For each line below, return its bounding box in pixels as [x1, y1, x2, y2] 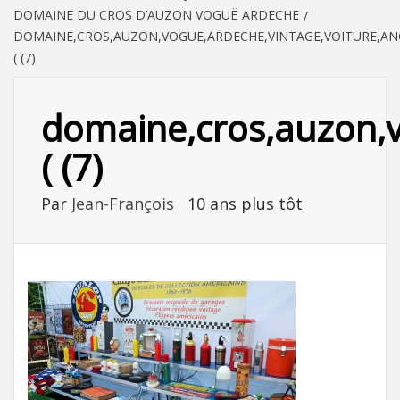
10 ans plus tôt [187, 192, 303, 214]
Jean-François [71, 192, 179, 214]
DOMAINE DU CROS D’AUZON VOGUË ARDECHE [13, 5, 299, 23]
